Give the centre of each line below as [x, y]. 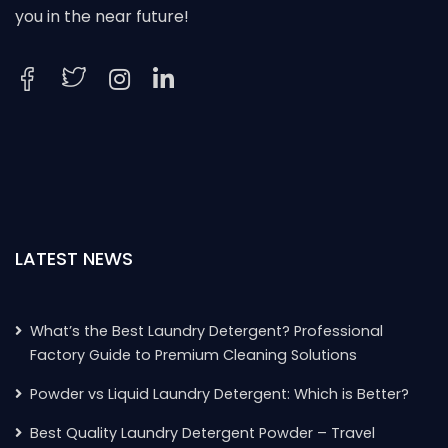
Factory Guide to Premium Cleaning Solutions [193, 354]
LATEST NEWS [74, 258]
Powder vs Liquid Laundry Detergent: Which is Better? [219, 393]
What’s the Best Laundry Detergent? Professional [206, 330]
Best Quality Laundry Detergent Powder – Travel [202, 432]
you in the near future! [102, 16]
